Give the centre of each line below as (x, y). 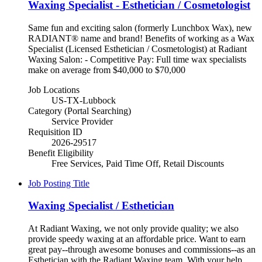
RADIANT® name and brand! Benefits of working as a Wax (141, 38)
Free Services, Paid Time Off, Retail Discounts (138, 163)
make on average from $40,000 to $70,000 (107, 70)
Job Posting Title (59, 183)
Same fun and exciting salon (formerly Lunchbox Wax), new (140, 27)
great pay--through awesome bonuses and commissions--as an (142, 250)
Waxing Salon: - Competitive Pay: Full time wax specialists (137, 59)
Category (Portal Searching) (80, 111)
